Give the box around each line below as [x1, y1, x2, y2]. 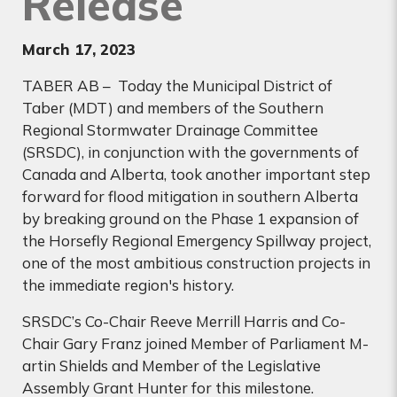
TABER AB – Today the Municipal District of [22, 76, 332, 96]
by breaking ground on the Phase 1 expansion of [22, 209, 359, 229]
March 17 [22, 40, 92, 59]
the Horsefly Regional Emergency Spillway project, [22, 231, 371, 251]
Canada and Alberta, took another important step [22, 165, 370, 184]
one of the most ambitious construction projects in [22, 253, 370, 273]
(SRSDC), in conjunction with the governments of [22, 143, 359, 162]
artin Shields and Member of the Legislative [22, 356, 321, 376]
